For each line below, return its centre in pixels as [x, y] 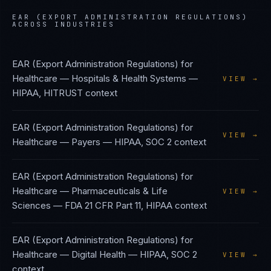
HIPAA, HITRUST [47, 93]
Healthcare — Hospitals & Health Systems [99, 78]
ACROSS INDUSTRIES [64, 24]
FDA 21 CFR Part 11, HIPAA [119, 205]
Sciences [31, 205]
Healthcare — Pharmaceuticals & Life [90, 191]
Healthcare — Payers [56, 142]
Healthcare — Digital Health [69, 254]
